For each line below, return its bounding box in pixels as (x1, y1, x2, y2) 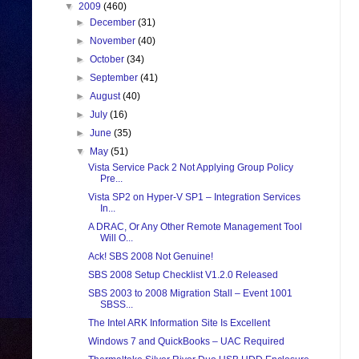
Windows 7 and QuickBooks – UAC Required (87, 336, 284, 348)
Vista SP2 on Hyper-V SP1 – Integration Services (87, 192, 301, 204)
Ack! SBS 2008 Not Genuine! (87, 251, 213, 263)
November (90, 35, 139, 47)
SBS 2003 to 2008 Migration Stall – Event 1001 (87, 288, 292, 300)
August (90, 91, 123, 103)
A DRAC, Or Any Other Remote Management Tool (87, 221, 302, 233)
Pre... (99, 173, 123, 185)
